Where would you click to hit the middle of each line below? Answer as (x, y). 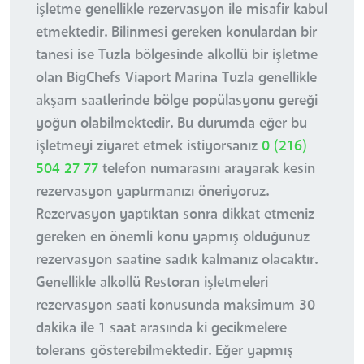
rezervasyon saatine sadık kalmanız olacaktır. (177, 260)
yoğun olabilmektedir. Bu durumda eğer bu (171, 124)
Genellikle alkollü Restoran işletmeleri (152, 283)
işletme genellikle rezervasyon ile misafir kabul (182, 10)
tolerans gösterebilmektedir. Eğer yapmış (165, 351)
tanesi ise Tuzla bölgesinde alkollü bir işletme (177, 56)
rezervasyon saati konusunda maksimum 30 (175, 306)
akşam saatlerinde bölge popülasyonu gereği (177, 101)
